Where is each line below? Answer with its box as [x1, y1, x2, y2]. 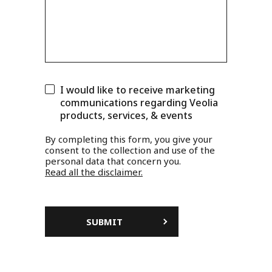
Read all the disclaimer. [45, 166, 143, 178]
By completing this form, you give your [45, 133, 212, 146]
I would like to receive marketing [60, 83, 215, 97]
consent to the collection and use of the [45, 144, 215, 157]
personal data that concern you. [45, 155, 181, 168]
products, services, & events [60, 109, 192, 123]
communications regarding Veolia [60, 96, 218, 110]
